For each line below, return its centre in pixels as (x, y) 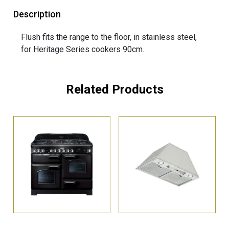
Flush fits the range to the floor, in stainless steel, (109, 37)
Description (37, 14)
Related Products (114, 90)
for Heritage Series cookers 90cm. (83, 50)
